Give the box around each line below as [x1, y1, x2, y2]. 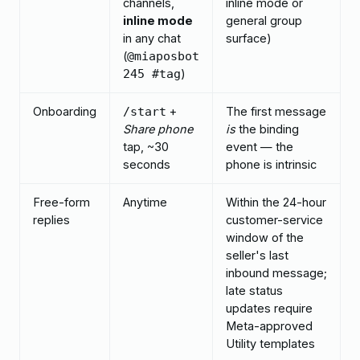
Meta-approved [226, 318, 313, 333]
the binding [235, 121, 299, 136]
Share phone [123, 121, 193, 136]
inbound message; [226, 265, 327, 280]
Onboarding [33, 104, 96, 118]
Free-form [33, 194, 90, 209]
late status [226, 283, 283, 297]
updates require [226, 301, 313, 315]
